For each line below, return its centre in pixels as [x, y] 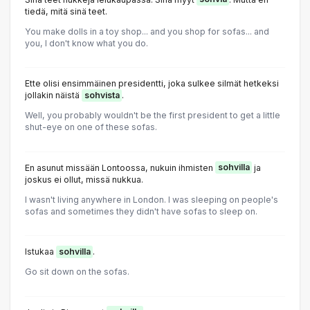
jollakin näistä [53, 95]
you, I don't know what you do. [86, 43]
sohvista [102, 95]
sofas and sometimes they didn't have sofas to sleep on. [141, 211]
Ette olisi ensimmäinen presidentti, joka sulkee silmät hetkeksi [152, 84]
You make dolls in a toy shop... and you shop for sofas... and [147, 31]
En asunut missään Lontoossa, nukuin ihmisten [120, 167]
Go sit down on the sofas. [77, 272]
